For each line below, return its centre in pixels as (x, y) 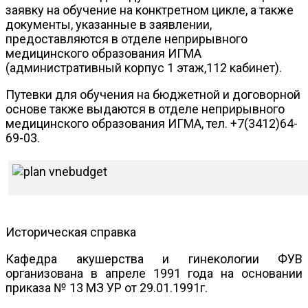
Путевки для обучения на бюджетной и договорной (153, 95)
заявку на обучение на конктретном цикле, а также (150, 10)
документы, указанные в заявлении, (109, 25)
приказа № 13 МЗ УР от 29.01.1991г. (107, 288)
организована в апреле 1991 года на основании (154, 274)
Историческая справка (71, 232)
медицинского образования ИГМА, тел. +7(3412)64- (152, 124)
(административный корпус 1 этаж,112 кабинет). (144, 68)
